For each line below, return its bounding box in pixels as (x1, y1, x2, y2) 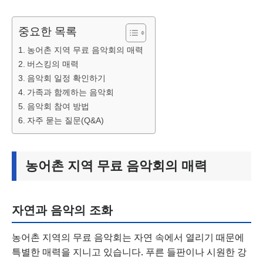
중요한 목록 (18, 23, 77, 39)
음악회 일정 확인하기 (26, 73, 106, 83)
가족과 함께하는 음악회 (26, 87, 114, 97)
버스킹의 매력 (26, 59, 79, 69)
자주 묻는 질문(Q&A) (26, 116, 104, 125)
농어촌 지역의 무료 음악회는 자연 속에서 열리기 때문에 (12, 231, 244, 243)
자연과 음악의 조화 (12, 203, 113, 217)
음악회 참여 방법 (26, 102, 89, 111)
